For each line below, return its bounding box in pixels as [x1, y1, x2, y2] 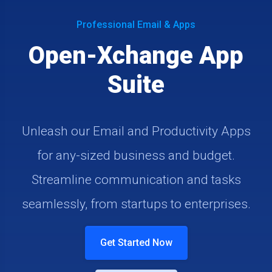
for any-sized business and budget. [37, 148, 235, 163]
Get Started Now [100, 237, 172, 248]
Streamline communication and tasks [31, 172, 241, 187]
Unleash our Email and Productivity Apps [21, 124, 251, 138]
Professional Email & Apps [76, 19, 195, 30]
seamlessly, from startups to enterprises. [21, 197, 251, 211]
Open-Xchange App [29, 41, 243, 70]
